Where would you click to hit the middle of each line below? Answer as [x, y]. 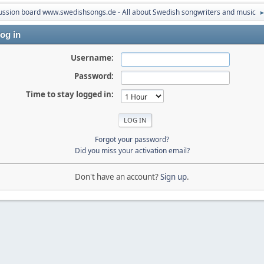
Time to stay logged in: [70, 94]
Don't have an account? [118, 176]
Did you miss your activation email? [132, 150]
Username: [92, 58]
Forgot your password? [132, 139]
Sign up [174, 176]
